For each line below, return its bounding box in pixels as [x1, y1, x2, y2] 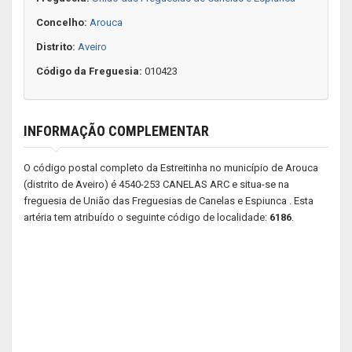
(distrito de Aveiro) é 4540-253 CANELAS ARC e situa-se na [24, 178, 289, 190]
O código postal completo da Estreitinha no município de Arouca [24, 162, 318, 174]
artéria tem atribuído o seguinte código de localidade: [24, 211, 269, 223]
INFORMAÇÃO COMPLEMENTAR [24, 123, 209, 139]
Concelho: [36, 16, 87, 28]
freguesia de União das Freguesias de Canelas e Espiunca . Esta [24, 195, 313, 207]
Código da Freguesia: [36, 65, 142, 77]
